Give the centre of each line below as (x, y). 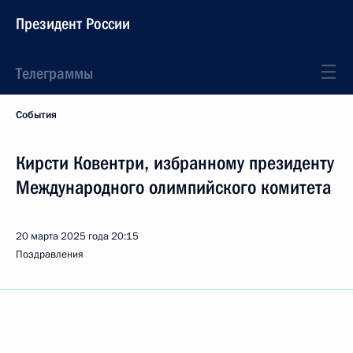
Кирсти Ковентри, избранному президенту (175, 163)
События (36, 115)
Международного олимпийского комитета (173, 188)
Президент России (73, 24)
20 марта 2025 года (62, 236)
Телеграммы (54, 73)
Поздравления (50, 255)
